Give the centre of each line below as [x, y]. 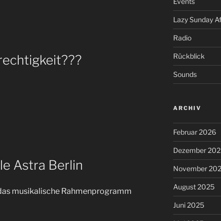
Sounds [185, 74]
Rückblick [189, 56]
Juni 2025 [188, 205]
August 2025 [194, 186]
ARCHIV [187, 108]
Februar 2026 [194, 132]
